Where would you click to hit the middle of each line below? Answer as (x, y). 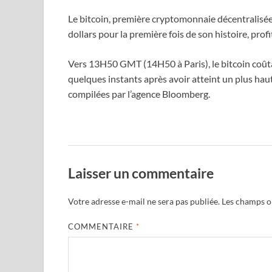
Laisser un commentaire (141, 173)
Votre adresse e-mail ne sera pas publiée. (144, 202)
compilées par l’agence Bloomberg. (139, 94)
